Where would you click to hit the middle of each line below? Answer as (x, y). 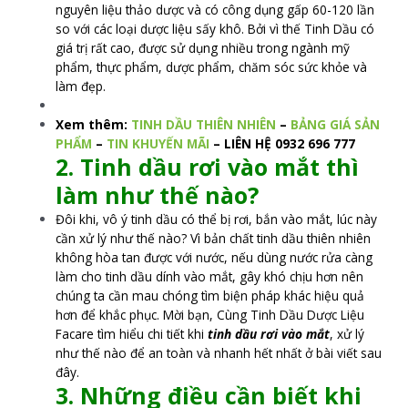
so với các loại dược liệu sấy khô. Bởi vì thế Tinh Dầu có (215, 28)
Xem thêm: (94, 124)
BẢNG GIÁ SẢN (336, 124)
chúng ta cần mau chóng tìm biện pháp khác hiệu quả (210, 295)
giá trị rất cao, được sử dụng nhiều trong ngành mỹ (203, 47)
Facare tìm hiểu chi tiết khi (132, 333)
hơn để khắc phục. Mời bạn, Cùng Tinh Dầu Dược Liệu (210, 314)
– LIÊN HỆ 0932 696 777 (285, 143)
